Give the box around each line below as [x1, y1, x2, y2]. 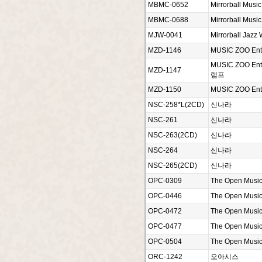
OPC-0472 [148, 207, 182, 215]
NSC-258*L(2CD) [148, 101, 204, 109]
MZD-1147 [148, 66, 181, 74]
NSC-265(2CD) [148, 161, 197, 170]
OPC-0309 [148, 177, 182, 185]
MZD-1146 [148, 46, 181, 54]
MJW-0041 [148, 31, 182, 39]
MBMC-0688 [148, 16, 188, 24]
